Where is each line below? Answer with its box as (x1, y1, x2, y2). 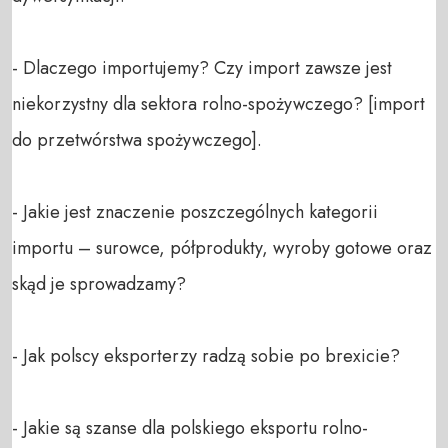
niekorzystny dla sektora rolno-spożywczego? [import (12, 90, 425, 117)
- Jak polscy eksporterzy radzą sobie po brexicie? (12, 342, 400, 369)
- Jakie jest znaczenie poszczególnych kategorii (12, 198, 378, 225)
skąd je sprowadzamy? (12, 270, 186, 297)
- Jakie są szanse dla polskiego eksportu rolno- (12, 414, 368, 441)
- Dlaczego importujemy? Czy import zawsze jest (12, 54, 392, 81)
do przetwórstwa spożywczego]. (12, 126, 262, 153)
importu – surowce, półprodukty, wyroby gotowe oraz (12, 234, 432, 261)
